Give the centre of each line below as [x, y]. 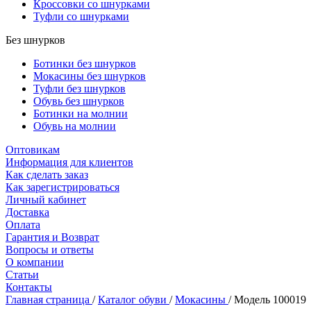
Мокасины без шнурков [90, 76]
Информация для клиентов [69, 162]
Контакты [29, 287]
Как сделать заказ [47, 175]
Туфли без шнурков [79, 89]
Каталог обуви [132, 300]
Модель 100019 [269, 300]
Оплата [23, 225]
